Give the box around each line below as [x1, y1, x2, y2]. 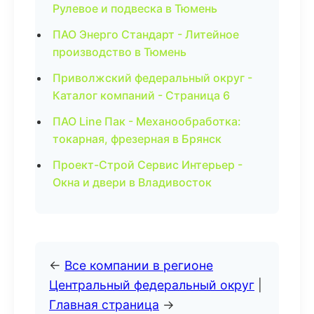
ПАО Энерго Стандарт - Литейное [53, 27, 239, 41]
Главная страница [49, 297, 159, 312]
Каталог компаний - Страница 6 [53, 88, 230, 102]
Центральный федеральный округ [49, 278, 254, 292]
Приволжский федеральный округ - [53, 71, 252, 85]
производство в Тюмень [53, 45, 186, 59]
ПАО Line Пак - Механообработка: [53, 114, 241, 128]
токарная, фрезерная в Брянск [53, 132, 221, 146]
